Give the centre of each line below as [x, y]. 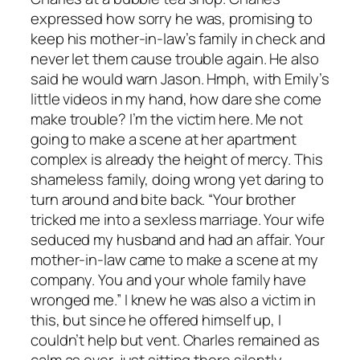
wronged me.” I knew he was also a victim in [173, 299]
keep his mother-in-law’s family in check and [178, 38]
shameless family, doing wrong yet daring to [177, 179]
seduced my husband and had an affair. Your [178, 239]
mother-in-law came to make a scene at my [174, 259]
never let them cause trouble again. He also [175, 58]
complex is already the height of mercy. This [177, 159]
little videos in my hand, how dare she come [176, 98]
